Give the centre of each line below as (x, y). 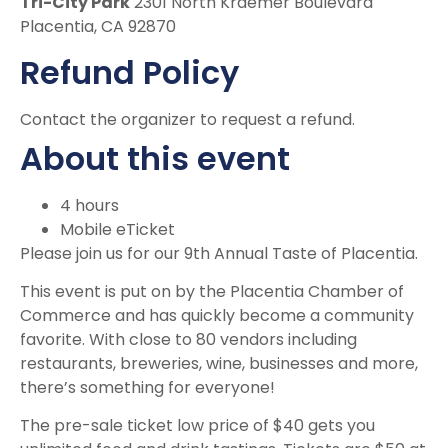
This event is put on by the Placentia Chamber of (212, 291)
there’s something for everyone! (147, 387)
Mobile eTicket (117, 229)
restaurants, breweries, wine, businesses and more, (219, 363)
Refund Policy (129, 72)
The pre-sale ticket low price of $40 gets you (197, 426)
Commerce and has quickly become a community (217, 315)
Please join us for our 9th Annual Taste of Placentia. (219, 253)
